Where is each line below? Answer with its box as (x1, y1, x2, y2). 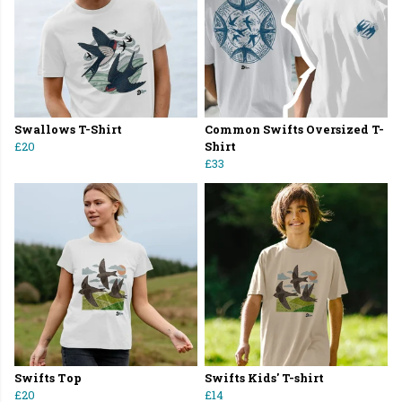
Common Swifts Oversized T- (205, 122, 384, 137)
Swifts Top (14, 371, 82, 386)
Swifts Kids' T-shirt (205, 371, 324, 386)
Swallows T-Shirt (14, 122, 122, 137)
